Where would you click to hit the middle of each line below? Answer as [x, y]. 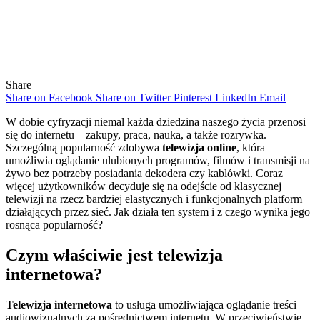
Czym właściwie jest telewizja [114, 255]
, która [251, 147]
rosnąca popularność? [54, 224]
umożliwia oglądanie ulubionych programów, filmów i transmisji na [158, 160]
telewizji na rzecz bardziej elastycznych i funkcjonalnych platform [154, 199]
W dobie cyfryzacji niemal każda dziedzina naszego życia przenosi [156, 121]
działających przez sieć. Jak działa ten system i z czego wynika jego [158, 211]
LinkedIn [236, 97]
